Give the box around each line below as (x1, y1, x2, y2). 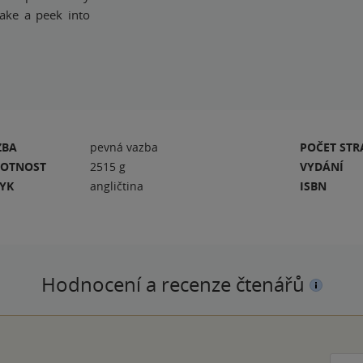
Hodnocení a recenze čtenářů (41, 271, 310, 297)
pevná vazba (90, 139, 159, 155)
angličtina (90, 177, 144, 194)
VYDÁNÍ (300, 158, 344, 174)
